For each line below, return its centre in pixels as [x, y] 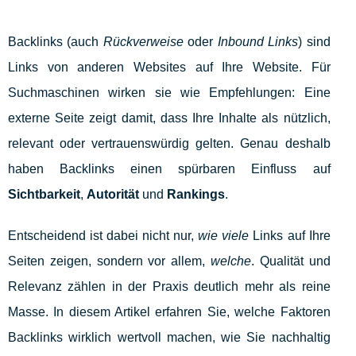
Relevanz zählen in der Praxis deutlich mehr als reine [169, 287]
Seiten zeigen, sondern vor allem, [109, 261]
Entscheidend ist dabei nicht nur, [103, 236]
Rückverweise [143, 42]
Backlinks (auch [56, 42]
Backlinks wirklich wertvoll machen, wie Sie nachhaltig [169, 338]
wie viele [224, 236]
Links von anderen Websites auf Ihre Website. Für [169, 68]
